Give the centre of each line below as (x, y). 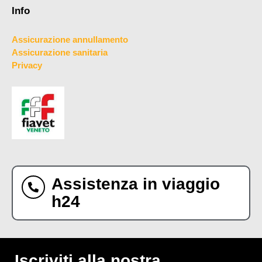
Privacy (27, 65)
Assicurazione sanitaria (60, 52)
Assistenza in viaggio (136, 184)
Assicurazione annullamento (70, 39)
